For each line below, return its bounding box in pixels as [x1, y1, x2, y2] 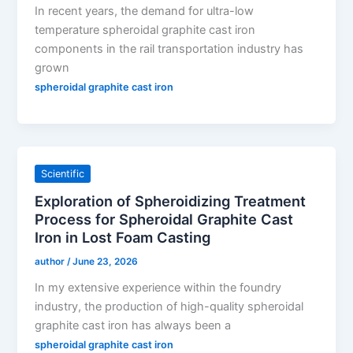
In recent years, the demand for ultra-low [35, 4, 255, 19]
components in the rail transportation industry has [35, 42, 304, 57]
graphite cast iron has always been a [35, 318, 232, 333]
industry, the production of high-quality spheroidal [35, 299, 304, 314]
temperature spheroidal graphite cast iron [35, 23, 256, 38]
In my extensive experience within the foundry [35, 280, 282, 295]
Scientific [41, 168, 85, 180]
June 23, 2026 [72, 255, 139, 267]
